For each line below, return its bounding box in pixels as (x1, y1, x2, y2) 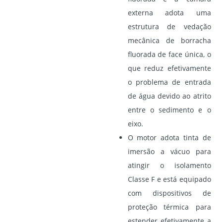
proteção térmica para (127, 202, 211, 212)
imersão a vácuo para (127, 147, 211, 157)
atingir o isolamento (127, 161, 211, 170)
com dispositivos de (127, 188, 211, 198)
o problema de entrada (127, 77, 211, 87)
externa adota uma (127, 8, 211, 18)
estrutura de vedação (127, 22, 211, 32)
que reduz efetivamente (127, 63, 211, 73)
